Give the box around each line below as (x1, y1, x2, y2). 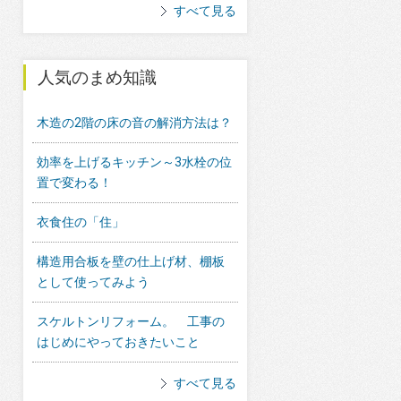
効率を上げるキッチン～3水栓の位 (37, 155, 232, 169)
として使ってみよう (37, 275, 149, 289)
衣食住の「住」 (37, 215, 124, 229)
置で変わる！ (37, 175, 112, 190)
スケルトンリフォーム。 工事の (37, 314, 225, 328)
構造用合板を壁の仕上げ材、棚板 (37, 254, 225, 269)
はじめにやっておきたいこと (37, 335, 200, 349)
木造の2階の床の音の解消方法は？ (37, 115, 232, 130)
